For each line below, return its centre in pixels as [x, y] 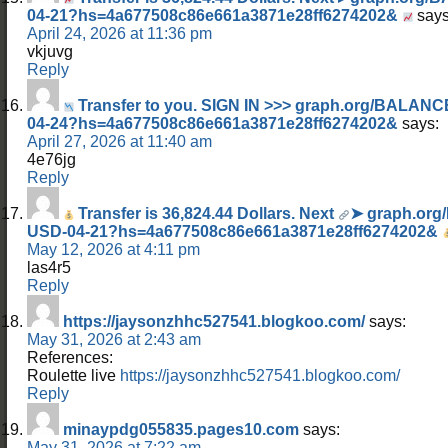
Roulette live [73, 375]
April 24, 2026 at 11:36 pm [119, 33]
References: [70, 357]
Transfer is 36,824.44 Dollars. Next [206, 213]
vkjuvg [50, 51]
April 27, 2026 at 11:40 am [119, 141]
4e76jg [51, 159]
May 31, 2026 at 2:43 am [114, 339]
